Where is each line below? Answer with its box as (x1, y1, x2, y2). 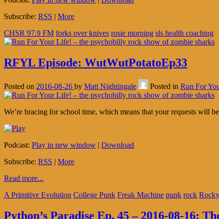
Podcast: (4, 140, 32, 149)
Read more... (4, 174, 44, 182)
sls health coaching (155, 29, 214, 38)
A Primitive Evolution (4, 190, 71, 199)
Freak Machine (117, 190, 164, 199)
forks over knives (56, 29, 109, 38)
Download (101, 140, 134, 149)
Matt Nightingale (84, 82, 136, 90)
